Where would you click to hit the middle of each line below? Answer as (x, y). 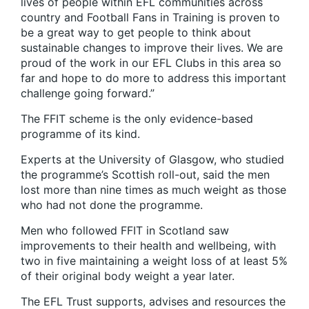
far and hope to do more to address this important (153, 78)
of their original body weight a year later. (128, 276)
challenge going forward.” (88, 93)
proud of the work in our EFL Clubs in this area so (151, 63)
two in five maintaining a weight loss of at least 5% (154, 261)
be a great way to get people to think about (136, 33)
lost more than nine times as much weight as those (153, 190)
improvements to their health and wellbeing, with (148, 246)
